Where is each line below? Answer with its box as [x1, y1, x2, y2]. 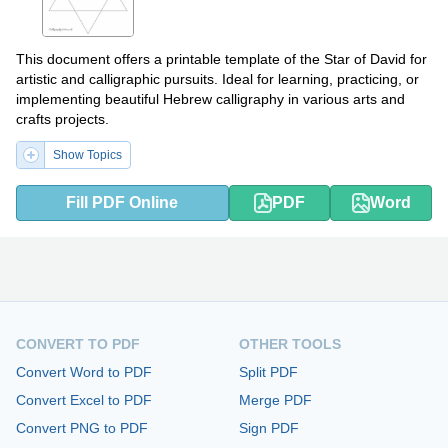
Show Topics [53, 147, 122, 162]
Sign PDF [239, 419, 299, 436]
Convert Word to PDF [16, 363, 152, 380]
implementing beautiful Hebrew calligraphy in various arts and [16, 90, 405, 107]
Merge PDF [239, 391, 312, 408]
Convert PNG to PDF [16, 419, 148, 436]
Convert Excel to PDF [16, 391, 152, 408]
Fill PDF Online [66, 193, 179, 211]
